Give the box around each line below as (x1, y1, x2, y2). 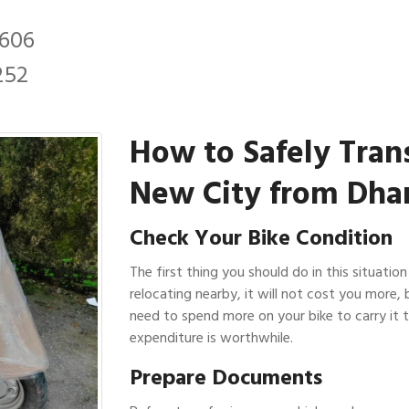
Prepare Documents (129, 359, 322, 395)
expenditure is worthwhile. (129, 325, 293, 350)
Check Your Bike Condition (129, 219, 393, 256)
